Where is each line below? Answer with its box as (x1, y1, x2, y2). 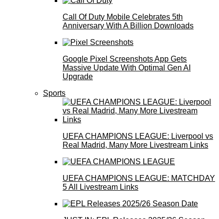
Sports (43, 89, 66, 98)
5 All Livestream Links (63, 183, 138, 192)
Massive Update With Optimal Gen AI (63, 64, 191, 72)
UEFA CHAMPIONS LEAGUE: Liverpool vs (63, 132, 213, 141)
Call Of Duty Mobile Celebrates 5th (63, 13, 183, 22)
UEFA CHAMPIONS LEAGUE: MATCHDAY (63, 174, 215, 183)
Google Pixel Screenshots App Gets (63, 55, 187, 64)
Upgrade (63, 72, 93, 81)
